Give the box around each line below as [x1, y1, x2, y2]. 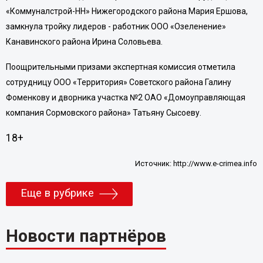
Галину [204, 77, 231, 87]
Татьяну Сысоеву [132, 108, 200, 118]
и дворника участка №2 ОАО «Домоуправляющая [49, 93, 245, 103]
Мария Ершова [188, 6, 246, 16]
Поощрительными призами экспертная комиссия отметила [5, 62, 235, 72]
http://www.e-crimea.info [173, 159, 258, 168]
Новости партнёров [5, 225, 166, 246]
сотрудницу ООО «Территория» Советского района [5, 77, 205, 87]
